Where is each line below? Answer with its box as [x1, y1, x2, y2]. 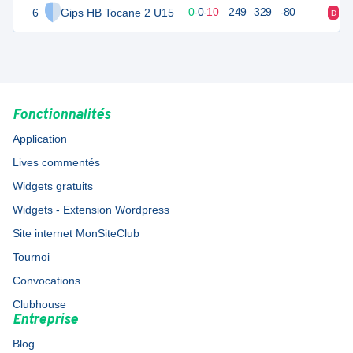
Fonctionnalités [13, 106, 110, 125]
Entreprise [13, 311, 78, 330]
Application [13, 132, 67, 146]
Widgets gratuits [13, 180, 93, 193]
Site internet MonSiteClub [13, 227, 139, 240]
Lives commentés [13, 156, 100, 169]
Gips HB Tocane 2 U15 [61, 6, 174, 20]
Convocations [13, 274, 80, 288]
